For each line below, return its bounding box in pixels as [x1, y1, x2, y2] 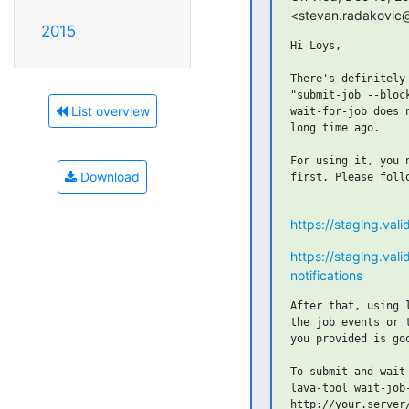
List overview [67, 103, 150, 120]
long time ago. [290, 121, 380, 134]
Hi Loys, [290, 38, 341, 52]
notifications [290, 267, 362, 283]
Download [77, 169, 140, 185]
